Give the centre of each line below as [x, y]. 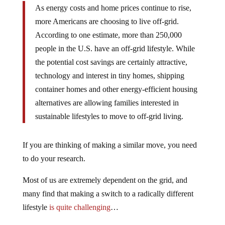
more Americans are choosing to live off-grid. [107, 21]
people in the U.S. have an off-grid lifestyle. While [115, 48]
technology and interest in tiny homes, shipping [109, 75]
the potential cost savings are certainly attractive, [111, 62]
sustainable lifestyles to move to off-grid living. [109, 116]
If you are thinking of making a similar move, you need [109, 145]
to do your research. [54, 158]
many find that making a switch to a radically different [108, 193]
